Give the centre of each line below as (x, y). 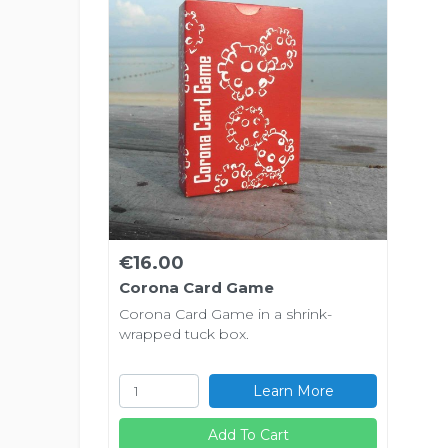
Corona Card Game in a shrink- (225, 314)
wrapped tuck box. (184, 334)
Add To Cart (248, 434)
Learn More (293, 390)
